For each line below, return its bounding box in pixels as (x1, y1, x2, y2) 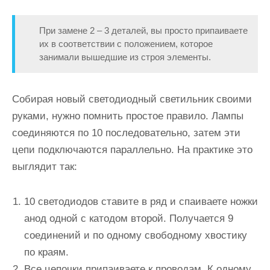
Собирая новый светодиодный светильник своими (12, 93, 252, 105)
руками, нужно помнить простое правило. (12, 110, 212, 122)
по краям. (24, 246, 69, 258)
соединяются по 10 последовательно (12, 127, 187, 139)
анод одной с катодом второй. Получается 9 (24, 213, 233, 224)
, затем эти (187, 127, 240, 139)
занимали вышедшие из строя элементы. (39, 52, 211, 62)
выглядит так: (12, 161, 77, 172)
